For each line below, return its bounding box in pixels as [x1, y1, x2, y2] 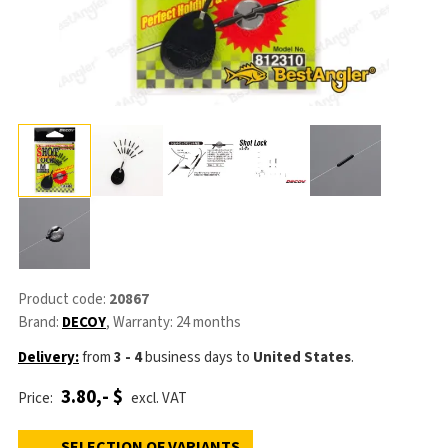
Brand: [18, 311, 62, 333]
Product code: [18, 288, 109, 310]
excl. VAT [128, 387, 187, 409]
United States [253, 346, 351, 368]
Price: [18, 387, 56, 409]
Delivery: [18, 346, 79, 368]
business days [142, 346, 233, 368]
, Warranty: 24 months [106, 311, 241, 333]
